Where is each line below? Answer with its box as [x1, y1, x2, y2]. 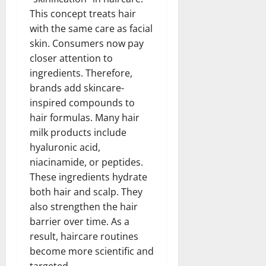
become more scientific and [30, 244, 154, 258]
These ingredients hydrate [30, 170, 147, 183]
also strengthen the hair [30, 199, 138, 213]
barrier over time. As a [30, 214, 129, 228]
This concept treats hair [30, 7, 136, 20]
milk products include [30, 125, 126, 139]
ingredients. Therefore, [30, 66, 132, 80]
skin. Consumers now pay [30, 36, 144, 50]
